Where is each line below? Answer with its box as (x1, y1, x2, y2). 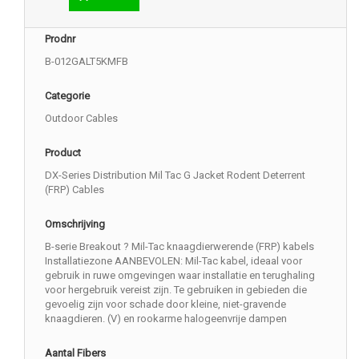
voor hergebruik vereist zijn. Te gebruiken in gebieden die (45, 284, 307, 296)
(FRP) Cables (45, 184, 104, 196)
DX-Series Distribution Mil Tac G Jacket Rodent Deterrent (45, 169, 305, 182)
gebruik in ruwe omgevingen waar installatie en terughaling (45, 269, 315, 282)
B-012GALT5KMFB (45, 55, 128, 68)
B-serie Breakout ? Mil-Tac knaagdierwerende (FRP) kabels (45, 240, 314, 253)
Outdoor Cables (45, 112, 118, 125)
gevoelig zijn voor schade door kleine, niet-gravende (45, 298, 286, 311)
